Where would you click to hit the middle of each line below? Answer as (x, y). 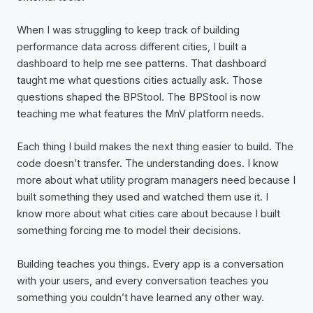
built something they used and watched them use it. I (143, 197)
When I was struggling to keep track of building (128, 30)
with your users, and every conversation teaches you (143, 281)
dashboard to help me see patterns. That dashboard (141, 63)
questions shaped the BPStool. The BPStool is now (139, 97)
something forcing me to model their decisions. (129, 231)
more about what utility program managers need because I (156, 181)
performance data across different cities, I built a (132, 46)
